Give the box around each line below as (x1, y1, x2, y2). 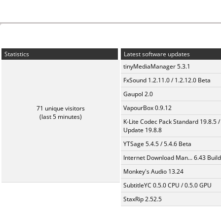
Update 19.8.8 (123, 126, 162, 134)
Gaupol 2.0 (123, 90, 153, 98)
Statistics (3, 50, 29, 58)
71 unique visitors (37, 104, 85, 112)
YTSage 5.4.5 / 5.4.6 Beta (123, 140, 191, 148)
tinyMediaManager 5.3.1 (123, 62, 190, 71)
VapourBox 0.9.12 (123, 104, 172, 112)
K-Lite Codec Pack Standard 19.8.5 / (123, 117, 220, 126)
